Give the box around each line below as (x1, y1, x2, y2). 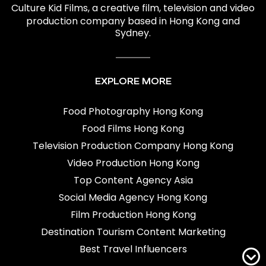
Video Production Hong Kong (66, 156, 199, 170)
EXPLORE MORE (94, 75, 172, 88)
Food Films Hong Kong (82, 122, 184, 136)
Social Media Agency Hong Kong (59, 191, 207, 205)
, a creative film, (88, 1, 163, 15)
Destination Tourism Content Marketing (40, 225, 226, 239)
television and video (163, 1, 255, 15)
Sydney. (115, 26, 151, 40)
